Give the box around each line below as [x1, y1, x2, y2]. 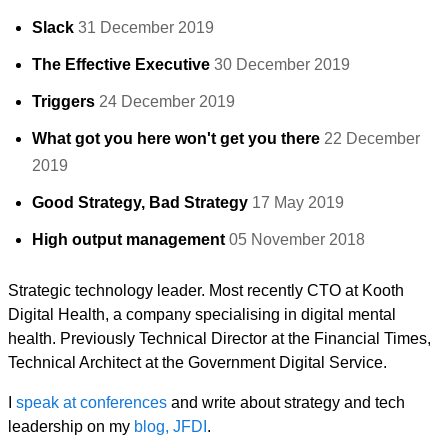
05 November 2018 [229, 230, 365, 248]
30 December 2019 [214, 55, 350, 73]
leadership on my [8, 417, 134, 435]
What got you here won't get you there [32, 129, 320, 147]
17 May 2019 [252, 193, 344, 211]
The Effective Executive [32, 55, 210, 73]
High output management [32, 230, 225, 248]
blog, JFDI [134, 417, 207, 435]
